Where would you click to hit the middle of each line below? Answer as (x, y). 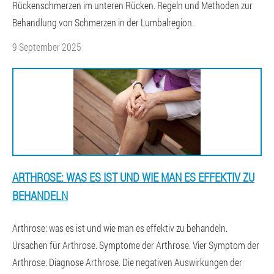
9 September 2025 (47, 47)
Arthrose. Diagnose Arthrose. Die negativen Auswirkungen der (127, 262)
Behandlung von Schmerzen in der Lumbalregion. (103, 22)
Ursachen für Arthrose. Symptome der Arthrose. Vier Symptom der (136, 245)
